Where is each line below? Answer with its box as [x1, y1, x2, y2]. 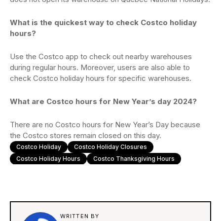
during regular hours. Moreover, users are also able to [10, 63, 190, 73]
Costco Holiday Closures [74, 143, 147, 151]
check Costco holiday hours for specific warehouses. [10, 74, 191, 83]
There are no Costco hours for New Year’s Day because [10, 120, 200, 130]
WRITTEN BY [60, 213, 99, 220]
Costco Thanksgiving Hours [93, 155, 175, 163]
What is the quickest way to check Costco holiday [10, 18, 197, 28]
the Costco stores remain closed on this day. [10, 131, 161, 141]
